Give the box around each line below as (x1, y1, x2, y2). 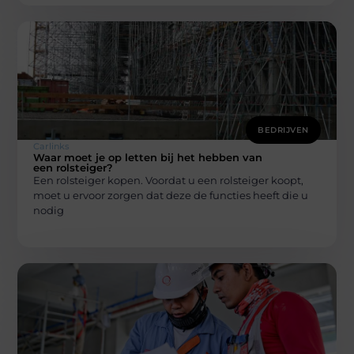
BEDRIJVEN (258, 124, 309, 135)
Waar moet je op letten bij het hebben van (33, 150, 263, 164)
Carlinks (33, 140, 70, 152)
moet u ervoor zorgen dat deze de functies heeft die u (33, 188, 309, 201)
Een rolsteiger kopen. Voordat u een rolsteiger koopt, (33, 173, 304, 186)
